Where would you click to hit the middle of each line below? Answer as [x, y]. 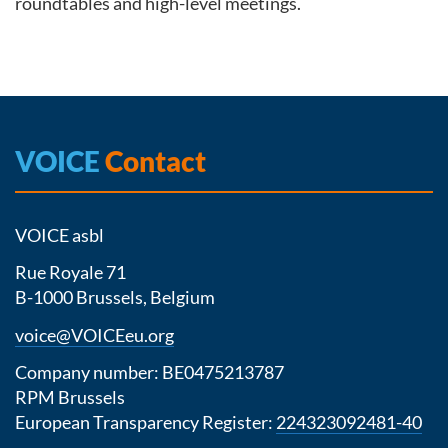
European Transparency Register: [145, 422]
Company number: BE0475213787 [151, 372]
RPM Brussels [70, 397]
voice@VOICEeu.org [94, 334]
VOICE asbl [59, 234]
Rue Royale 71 [70, 272]
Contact [153, 160]
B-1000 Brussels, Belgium [115, 297]
